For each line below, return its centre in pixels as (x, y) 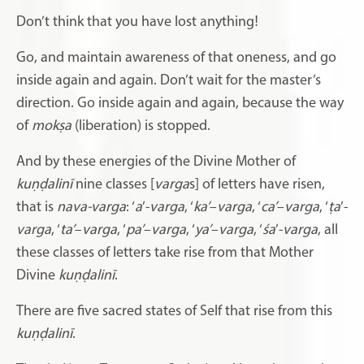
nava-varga (91, 207)
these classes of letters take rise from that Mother (165, 253)
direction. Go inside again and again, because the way (180, 103)
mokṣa (52, 126)
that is (37, 207)
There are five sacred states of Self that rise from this (174, 311)
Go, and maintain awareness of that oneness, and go (176, 58)
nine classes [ (113, 184)
